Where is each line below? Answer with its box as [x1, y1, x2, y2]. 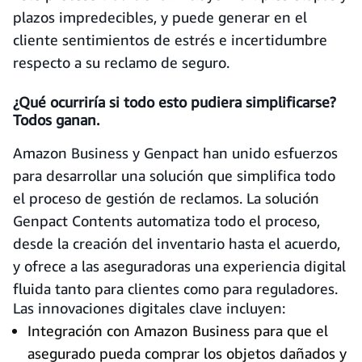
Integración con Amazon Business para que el [27, 322, 328, 339]
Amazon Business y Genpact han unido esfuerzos [13, 144, 338, 162]
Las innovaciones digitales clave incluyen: [13, 299, 285, 317]
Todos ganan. [13, 111, 99, 128]
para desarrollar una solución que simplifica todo [13, 166, 335, 184]
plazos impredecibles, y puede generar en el [13, 8, 307, 26]
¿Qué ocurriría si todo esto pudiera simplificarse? [13, 93, 336, 111]
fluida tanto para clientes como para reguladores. [13, 280, 338, 297]
